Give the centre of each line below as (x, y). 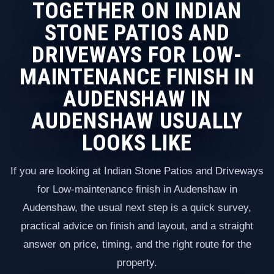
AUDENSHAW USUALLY (137, 120)
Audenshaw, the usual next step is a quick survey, (137, 208)
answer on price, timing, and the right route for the (137, 245)
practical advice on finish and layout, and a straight (137, 226)
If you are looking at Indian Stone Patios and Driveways (137, 171)
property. (137, 263)
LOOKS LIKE (137, 143)
